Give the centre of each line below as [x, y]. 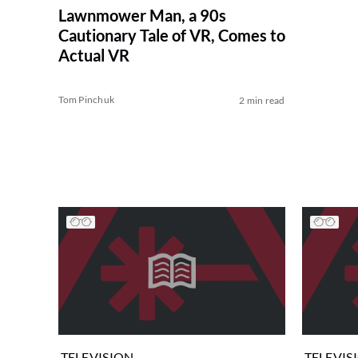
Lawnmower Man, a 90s [142, 16]
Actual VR [93, 56]
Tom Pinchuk [86, 100]
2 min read [262, 101]
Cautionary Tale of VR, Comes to [171, 36]
